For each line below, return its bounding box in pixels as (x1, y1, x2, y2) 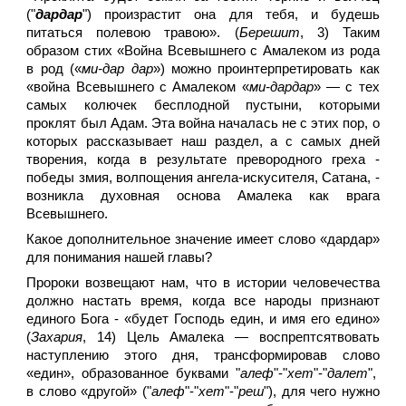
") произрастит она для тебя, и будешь (82, 7, 380, 22)
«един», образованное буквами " (26, 366, 240, 381)
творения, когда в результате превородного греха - (26, 152, 380, 167)
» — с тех (313, 80, 380, 94)
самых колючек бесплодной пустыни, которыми (26, 98, 380, 112)
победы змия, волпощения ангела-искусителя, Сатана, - (26, 170, 380, 185)
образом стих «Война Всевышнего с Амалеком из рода (26, 43, 380, 58)
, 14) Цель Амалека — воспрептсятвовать (82, 330, 380, 344)
